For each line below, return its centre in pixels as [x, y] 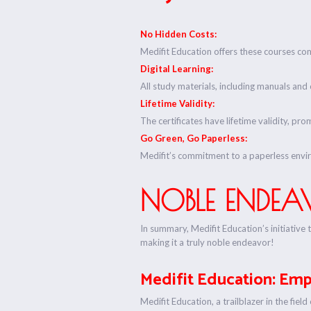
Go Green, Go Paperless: [194, 138]
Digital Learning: [177, 68]
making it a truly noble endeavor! [208, 242]
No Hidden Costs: [179, 34]
